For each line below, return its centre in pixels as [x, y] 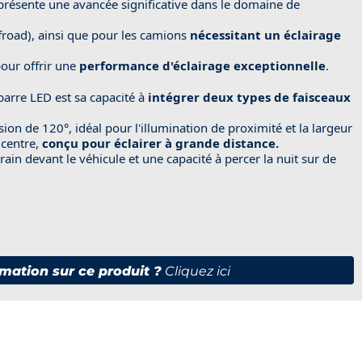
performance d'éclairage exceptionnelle [202, 65]
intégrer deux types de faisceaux [247, 97]
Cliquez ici [198, 271]
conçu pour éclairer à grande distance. [160, 143]
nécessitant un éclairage [265, 34]
